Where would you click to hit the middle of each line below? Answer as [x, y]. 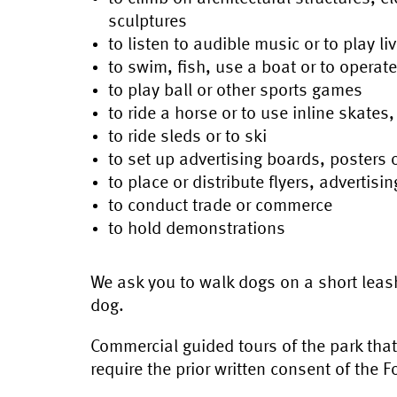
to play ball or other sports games [235, 91]
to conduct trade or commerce [220, 206]
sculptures [148, 22]
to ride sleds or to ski [187, 137]
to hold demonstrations [197, 230]
